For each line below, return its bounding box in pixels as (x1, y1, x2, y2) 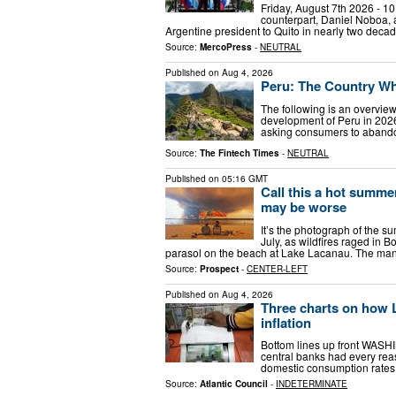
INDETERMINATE (276, 377, 347, 391)
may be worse (261, 197, 346, 217)
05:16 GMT (222, 172, 268, 186)
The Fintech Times (200, 147, 279, 160)
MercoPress (200, 41, 252, 54)
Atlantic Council (200, 377, 268, 391)
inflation (261, 312, 311, 332)
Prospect (200, 262, 239, 275)
